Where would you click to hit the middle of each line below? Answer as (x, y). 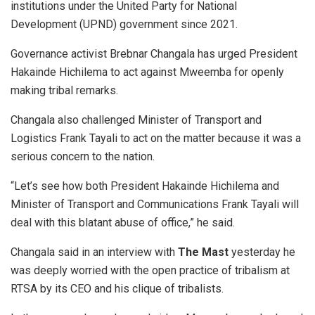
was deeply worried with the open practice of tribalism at (150, 271)
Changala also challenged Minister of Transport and (136, 120)
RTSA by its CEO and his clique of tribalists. (117, 289)
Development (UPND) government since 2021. (124, 25)
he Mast (207, 252)
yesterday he (262, 252)
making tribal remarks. (64, 91)
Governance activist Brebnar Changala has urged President (154, 54)
